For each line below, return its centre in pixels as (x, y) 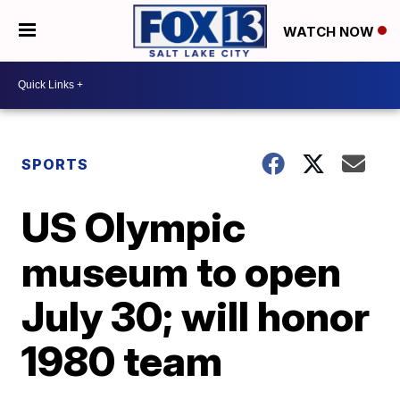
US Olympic (134, 226)
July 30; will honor (196, 316)
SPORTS (55, 164)
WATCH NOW (330, 31)
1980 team (122, 360)
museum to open (182, 271)
